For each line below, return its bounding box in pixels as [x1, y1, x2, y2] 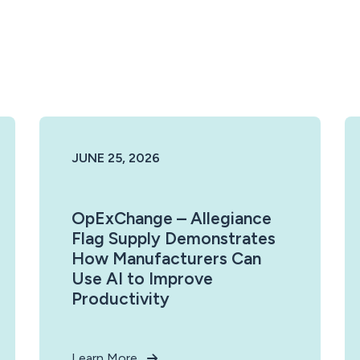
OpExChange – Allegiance [72, 208, 272, 228]
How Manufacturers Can [72, 248, 261, 268]
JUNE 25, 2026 [72, 150, 160, 166]
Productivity [72, 288, 170, 309]
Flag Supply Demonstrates [72, 228, 276, 248]
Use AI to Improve [72, 268, 213, 288]
